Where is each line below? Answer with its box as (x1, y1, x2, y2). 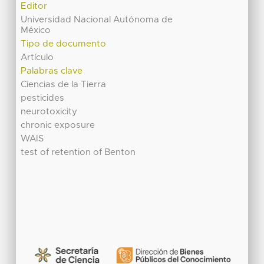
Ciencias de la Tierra (21, 80, 107, 89)
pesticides (21, 93, 65, 103)
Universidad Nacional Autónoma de (21, 15, 173, 24)
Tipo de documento (21, 39, 107, 48)
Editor (21, 1, 48, 11)
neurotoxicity (21, 107, 78, 116)
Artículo (21, 52, 54, 62)
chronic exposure (21, 120, 95, 130)
